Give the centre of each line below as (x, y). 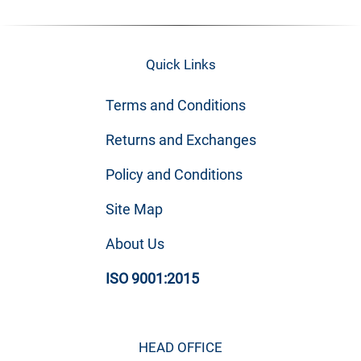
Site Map (134, 209)
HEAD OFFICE (180, 347)
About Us (135, 243)
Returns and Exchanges (180, 139)
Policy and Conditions (174, 174)
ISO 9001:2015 (152, 278)
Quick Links (180, 64)
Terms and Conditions (175, 105)
